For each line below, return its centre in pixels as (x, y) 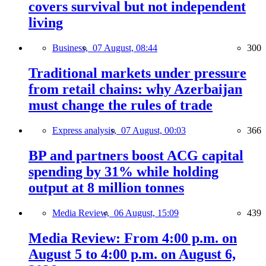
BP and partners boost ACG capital (136, 155)
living (46, 23)
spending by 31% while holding (123, 171)
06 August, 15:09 (146, 213)
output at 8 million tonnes (106, 187)
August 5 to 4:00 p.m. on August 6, (132, 254)
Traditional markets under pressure (137, 73)
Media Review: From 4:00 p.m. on (133, 238)
